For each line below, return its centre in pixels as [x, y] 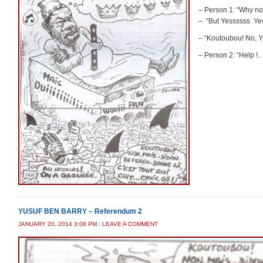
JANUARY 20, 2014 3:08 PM [58, 224]
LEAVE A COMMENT [130, 224]
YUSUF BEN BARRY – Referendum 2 [80, 211]
